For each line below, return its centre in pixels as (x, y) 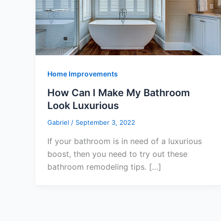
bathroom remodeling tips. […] (104, 166)
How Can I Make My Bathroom (119, 93)
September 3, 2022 (105, 123)
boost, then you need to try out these (117, 154)
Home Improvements (83, 74)
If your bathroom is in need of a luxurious (125, 141)
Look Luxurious (83, 106)
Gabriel (59, 123)
